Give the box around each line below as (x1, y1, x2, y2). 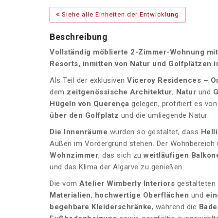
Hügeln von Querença (50, 99, 129, 109)
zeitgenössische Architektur (67, 88, 172, 97)
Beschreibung (50, 32, 108, 42)
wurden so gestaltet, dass (108, 127, 201, 137)
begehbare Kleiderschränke (50, 202, 152, 212)
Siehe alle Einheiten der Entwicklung (60, 11, 179, 18)
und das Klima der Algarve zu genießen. (50, 163, 184, 172)
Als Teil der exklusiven (50, 76, 127, 85)
